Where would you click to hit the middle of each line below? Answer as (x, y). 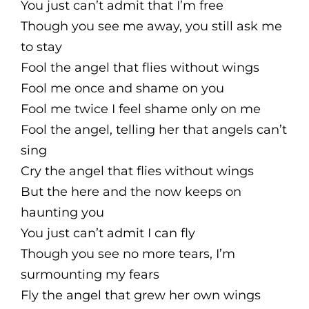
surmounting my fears (90, 275)
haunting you (62, 212)
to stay (41, 47)
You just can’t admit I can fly (108, 233)
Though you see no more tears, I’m (128, 254)
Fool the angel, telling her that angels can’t (154, 130)
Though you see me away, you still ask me (151, 26)
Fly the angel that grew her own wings (141, 295)
